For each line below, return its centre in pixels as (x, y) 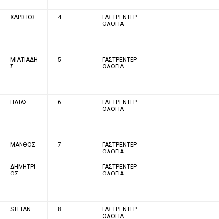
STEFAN (21, 209)
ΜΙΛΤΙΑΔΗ (24, 59)
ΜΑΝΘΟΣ (23, 144)
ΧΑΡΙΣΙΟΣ (23, 17)
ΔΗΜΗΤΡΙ (23, 166)
